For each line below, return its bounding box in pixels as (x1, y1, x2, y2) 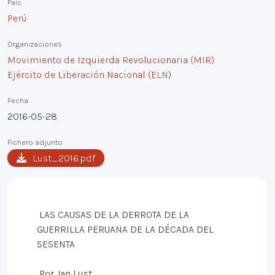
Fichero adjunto (7, 137, 63, 147)
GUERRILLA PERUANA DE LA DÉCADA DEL (37, 223, 214, 235)
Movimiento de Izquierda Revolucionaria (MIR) (7, 54, 214, 66)
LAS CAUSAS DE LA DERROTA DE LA (37, 209, 189, 220)
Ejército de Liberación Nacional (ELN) (7, 69, 171, 80)
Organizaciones (7, 39, 62, 48)
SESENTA (37, 238, 75, 250)
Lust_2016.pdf (33, 152, 95, 164)
